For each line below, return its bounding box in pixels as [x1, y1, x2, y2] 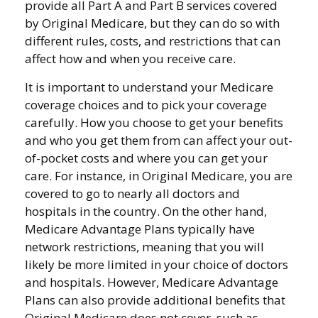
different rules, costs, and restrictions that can [25, 33, 280, 49]
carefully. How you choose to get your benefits [25, 114, 283, 131]
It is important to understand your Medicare [25, 79, 273, 95]
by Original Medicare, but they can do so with [25, 15, 280, 31]
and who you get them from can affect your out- [25, 132, 292, 148]
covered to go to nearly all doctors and [25, 185, 240, 202]
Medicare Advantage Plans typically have [25, 221, 255, 237]
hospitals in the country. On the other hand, [25, 203, 267, 219]
